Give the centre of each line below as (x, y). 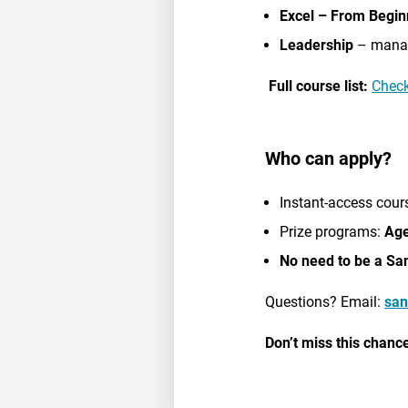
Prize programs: (332, 231)
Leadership (317, 46)
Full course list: (319, 87)
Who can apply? (329, 158)
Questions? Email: (325, 301)
